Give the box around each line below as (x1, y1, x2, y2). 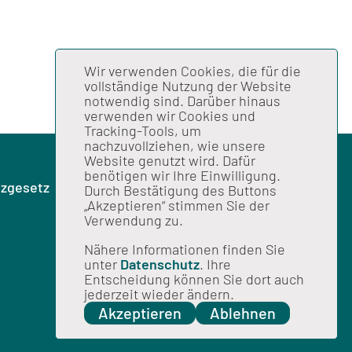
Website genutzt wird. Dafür (84, 152, 255, 169)
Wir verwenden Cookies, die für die (84, 62, 301, 79)
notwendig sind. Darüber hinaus (84, 92, 280, 109)
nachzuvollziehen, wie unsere (84, 137, 266, 154)
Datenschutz (120, 255, 200, 273)
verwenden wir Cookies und (84, 107, 255, 124)
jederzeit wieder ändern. (84, 285, 234, 302)
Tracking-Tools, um (84, 122, 201, 139)
